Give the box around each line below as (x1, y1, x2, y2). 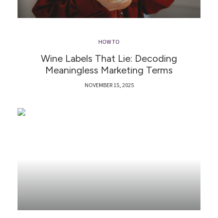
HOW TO (98, 37, 120, 46)
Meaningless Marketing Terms (45, 64, 173, 76)
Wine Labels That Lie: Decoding (41, 52, 177, 64)
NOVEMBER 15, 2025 (84, 81, 134, 90)
